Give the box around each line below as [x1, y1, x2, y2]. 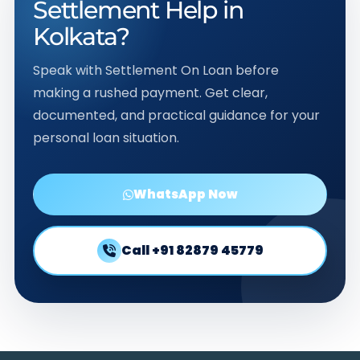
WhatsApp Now [133, 186, 238, 202]
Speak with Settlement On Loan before [32, 61, 279, 80]
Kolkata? [32, 22, 129, 51]
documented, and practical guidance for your [32, 106, 320, 125]
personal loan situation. [32, 129, 179, 147]
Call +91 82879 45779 [121, 241, 264, 260]
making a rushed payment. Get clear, [32, 84, 268, 102]
